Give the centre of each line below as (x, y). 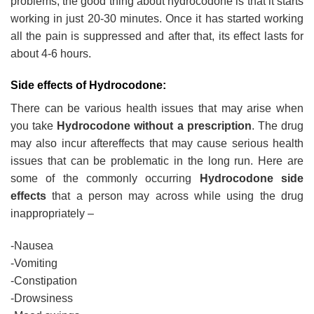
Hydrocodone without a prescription (154, 126)
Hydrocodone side (252, 179)
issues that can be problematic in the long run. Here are (157, 161)
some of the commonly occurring (105, 179)
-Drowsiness (42, 299)
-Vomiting (34, 264)
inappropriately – (52, 214)
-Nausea (32, 246)
